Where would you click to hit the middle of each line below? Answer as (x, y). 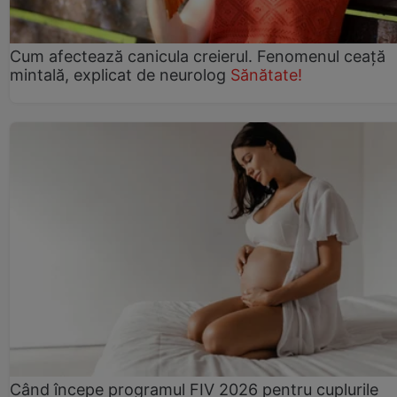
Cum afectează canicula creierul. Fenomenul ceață (198, 56)
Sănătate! (266, 74)
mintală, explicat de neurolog (118, 74)
